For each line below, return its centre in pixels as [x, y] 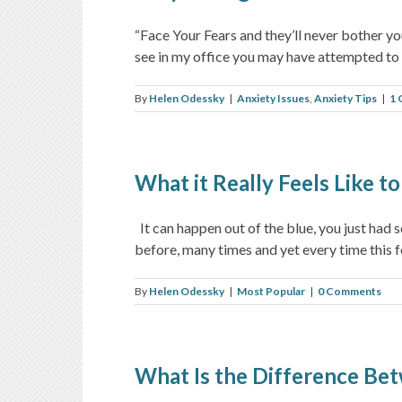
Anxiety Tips [345, 98]
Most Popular [271, 291]
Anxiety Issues [273, 98]
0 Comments [350, 291]
